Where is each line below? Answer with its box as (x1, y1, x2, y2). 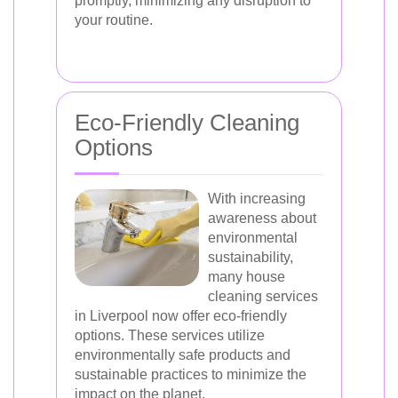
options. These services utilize (75, 328, 265, 343)
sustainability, (208, 250, 293, 265)
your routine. (75, 12, 153, 28)
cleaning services (208, 289, 318, 304)
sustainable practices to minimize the (75, 367, 306, 382)
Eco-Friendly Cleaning (75, 109, 299, 136)
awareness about (208, 211, 316, 226)
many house (208, 269, 285, 284)
